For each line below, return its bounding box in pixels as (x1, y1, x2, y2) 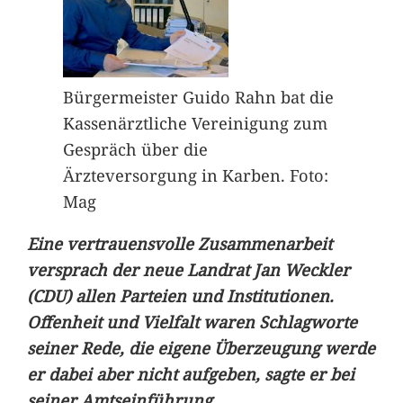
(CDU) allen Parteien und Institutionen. (26, 283, 334, 307)
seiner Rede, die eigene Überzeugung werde (26, 336, 375, 359)
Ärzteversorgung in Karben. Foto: (62, 163, 328, 186)
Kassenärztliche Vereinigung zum (62, 111, 327, 134)
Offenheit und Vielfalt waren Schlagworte (26, 309, 357, 333)
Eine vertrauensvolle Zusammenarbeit (26, 231, 332, 255)
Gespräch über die (62, 137, 208, 160)
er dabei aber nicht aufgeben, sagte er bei (26, 362, 354, 385)
